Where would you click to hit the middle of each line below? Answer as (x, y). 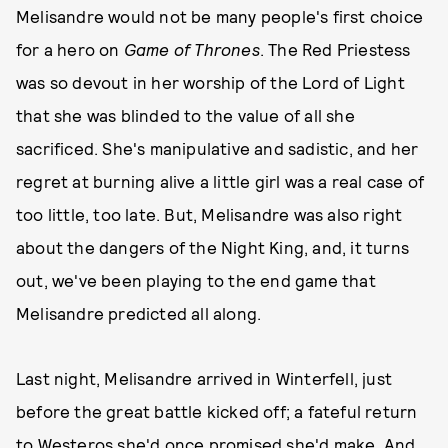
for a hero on (70, 49)
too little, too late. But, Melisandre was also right (209, 214)
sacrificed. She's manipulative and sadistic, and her (217, 148)
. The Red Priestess (335, 49)
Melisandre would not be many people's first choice (220, 16)
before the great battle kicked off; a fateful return (217, 411)
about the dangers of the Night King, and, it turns (213, 247)
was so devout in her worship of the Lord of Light (210, 82)
